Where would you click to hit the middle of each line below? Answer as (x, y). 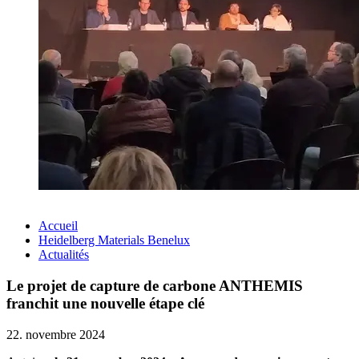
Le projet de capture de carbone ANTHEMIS (155, 286)
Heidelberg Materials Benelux (114, 240)
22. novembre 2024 (56, 334)
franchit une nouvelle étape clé (105, 304)
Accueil (58, 226)
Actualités (64, 255)
